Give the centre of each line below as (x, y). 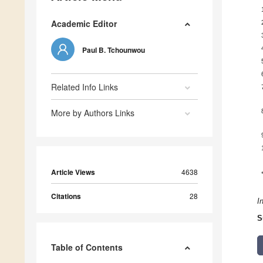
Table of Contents (87, 247)
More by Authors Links (93, 113)
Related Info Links (85, 87)
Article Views (73, 172)
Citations (66, 196)
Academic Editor (84, 24)
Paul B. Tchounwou (114, 50)
